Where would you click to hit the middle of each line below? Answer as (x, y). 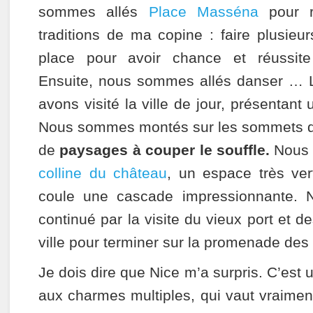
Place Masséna (203, 12)
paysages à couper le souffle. (165, 150)
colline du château (103, 173)
